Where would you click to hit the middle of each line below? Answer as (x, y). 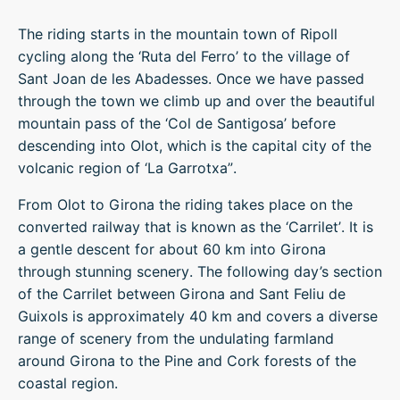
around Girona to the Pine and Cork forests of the (187, 361)
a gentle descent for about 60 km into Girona (172, 249)
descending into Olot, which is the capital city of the (195, 146)
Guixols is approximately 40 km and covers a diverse (198, 316)
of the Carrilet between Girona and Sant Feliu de (182, 294)
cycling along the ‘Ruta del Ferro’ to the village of (184, 56)
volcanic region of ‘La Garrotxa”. (127, 168)
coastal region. (68, 383)
